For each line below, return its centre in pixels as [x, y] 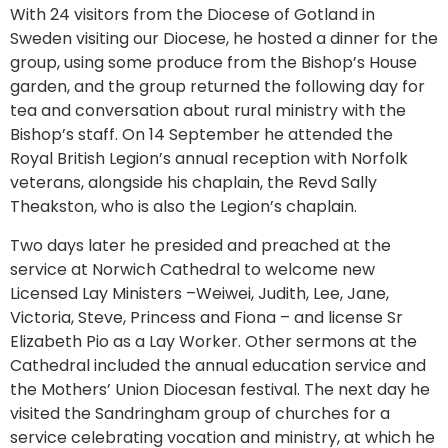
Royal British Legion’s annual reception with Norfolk [209, 159]
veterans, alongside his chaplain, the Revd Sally [193, 183]
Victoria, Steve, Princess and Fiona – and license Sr [206, 317]
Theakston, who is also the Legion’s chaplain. [183, 207]
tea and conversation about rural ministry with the [208, 111]
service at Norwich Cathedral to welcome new [192, 269]
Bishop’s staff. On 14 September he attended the [201, 135]
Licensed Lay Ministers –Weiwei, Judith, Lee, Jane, [199, 293]
